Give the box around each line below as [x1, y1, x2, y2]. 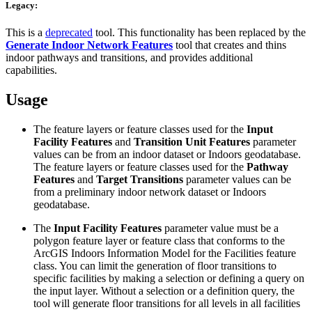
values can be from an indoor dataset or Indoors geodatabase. [33, 148, 301, 161]
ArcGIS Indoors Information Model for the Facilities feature [33, 247, 296, 260]
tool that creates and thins [173, 39, 286, 52]
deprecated [45, 26, 93, 39]
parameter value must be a [162, 222, 279, 235]
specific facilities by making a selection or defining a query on [33, 272, 304, 285]
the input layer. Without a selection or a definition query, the [33, 285, 295, 297]
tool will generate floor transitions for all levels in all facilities [33, 297, 300, 310]
